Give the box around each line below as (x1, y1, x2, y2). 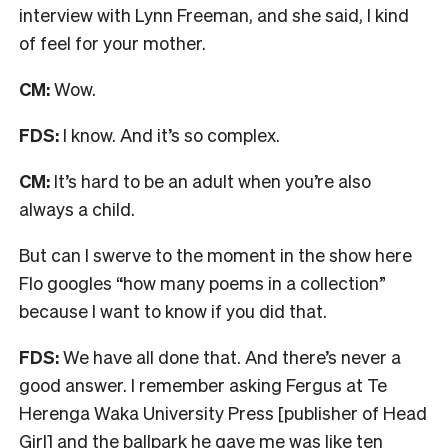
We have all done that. (63, 344, 245, 368)
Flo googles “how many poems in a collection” (19, 270, 386, 294)
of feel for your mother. (19, 30, 206, 54)
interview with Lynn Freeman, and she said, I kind (19, 2, 409, 26)
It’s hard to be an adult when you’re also (54, 168, 371, 192)
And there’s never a (245, 344, 401, 368)
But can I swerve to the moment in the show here (19, 242, 412, 266)
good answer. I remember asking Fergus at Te (19, 372, 387, 396)
